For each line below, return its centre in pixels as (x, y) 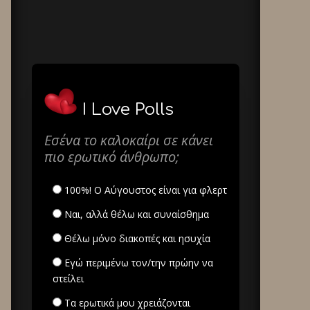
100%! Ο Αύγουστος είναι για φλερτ (144, 190)
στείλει (68, 279)
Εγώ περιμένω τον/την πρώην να (137, 263)
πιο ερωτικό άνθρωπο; (112, 157)
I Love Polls (128, 110)
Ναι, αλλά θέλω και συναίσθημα (135, 214)
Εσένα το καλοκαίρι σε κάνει (129, 140)
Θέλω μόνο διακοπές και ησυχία (136, 238)
